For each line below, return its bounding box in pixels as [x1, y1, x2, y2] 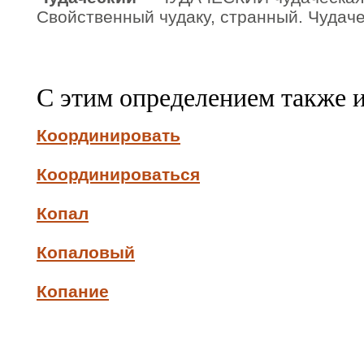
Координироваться [37, 165, 200, 184]
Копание [37, 282, 109, 301]
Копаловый [37, 243, 135, 262]
